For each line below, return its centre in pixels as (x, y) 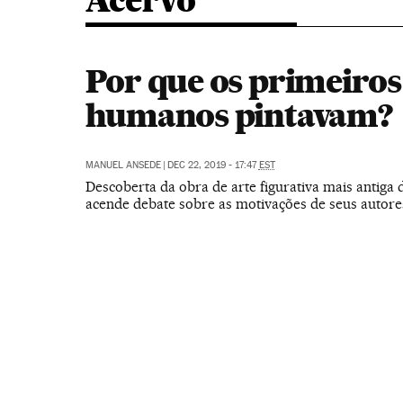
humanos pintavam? (239, 115)
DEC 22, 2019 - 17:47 (213, 165)
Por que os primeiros (243, 81)
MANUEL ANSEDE (123, 165)
